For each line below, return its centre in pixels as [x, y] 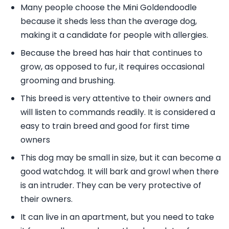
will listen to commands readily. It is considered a [118, 112]
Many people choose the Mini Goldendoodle [109, 7]
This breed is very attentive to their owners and [116, 98]
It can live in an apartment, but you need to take [117, 217]
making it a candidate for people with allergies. [114, 35]
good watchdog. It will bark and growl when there [120, 171]
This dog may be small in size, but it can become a [121, 157]
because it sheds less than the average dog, [109, 21]
